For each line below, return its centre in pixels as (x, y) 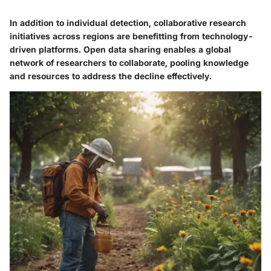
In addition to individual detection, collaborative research (128, 22)
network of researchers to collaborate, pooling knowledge (129, 62)
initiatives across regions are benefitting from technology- (132, 36)
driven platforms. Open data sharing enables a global (120, 49)
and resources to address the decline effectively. (111, 76)
